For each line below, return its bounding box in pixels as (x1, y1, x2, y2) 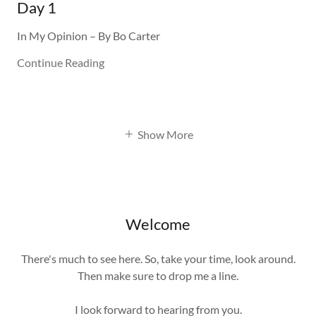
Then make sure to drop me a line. (78, 268, 238, 282)
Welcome (126, 214, 190, 233)
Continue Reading (17, 56, 104, 70)
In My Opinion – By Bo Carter (17, 29, 160, 43)
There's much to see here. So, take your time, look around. (20, 251, 296, 265)
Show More (137, 127, 193, 141)
